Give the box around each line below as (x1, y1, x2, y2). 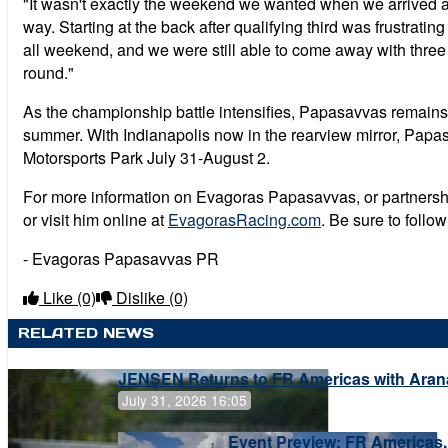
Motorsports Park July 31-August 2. (23, 145, 270, 169)
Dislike (112, 285, 169, 309)
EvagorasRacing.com (168, 207, 321, 231)
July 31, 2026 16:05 (122, 390, 247, 411)
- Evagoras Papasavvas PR (23, 246, 219, 270)
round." (23, 60, 74, 84)
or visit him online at (23, 207, 168, 231)
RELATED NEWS (18, 323, 154, 342)
